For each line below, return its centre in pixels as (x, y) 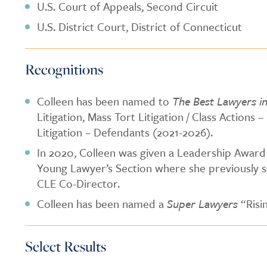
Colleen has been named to (105, 101)
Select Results (66, 246)
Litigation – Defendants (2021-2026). (125, 132)
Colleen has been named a (102, 204)
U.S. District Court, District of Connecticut (139, 27)
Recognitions (64, 69)
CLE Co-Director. (78, 183)
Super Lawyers (202, 204)
